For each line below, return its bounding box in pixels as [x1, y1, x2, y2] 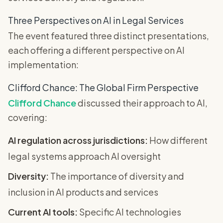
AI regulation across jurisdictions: [8, 134, 148, 146]
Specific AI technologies [78, 206, 181, 218]
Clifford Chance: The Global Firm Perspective [8, 82, 199, 93]
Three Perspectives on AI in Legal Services [8, 14, 184, 26]
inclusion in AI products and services [8, 186, 158, 198]
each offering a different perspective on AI [8, 44, 185, 56]
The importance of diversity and [49, 170, 184, 182]
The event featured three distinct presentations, [8, 30, 209, 41]
